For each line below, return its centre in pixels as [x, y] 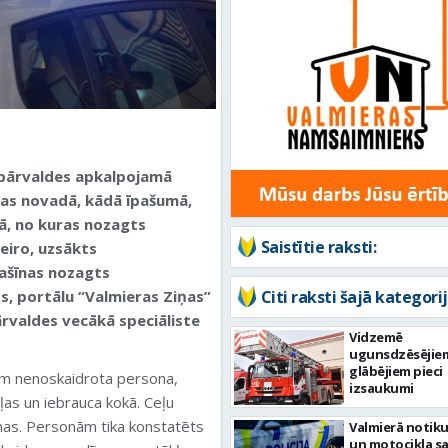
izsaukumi [381, 388]
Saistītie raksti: [318, 247]
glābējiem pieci [396, 371]
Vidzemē [376, 337]
